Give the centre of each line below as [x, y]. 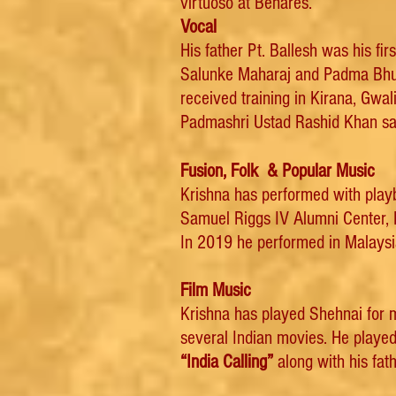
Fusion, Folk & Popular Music [278, 171]
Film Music [216, 290]
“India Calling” [227, 362]
